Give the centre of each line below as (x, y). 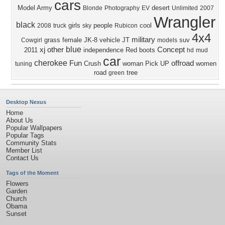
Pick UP (157, 64)
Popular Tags (25, 135)
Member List (24, 150)
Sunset (16, 214)
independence (103, 50)
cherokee (51, 63)
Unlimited (185, 8)
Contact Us (22, 158)
